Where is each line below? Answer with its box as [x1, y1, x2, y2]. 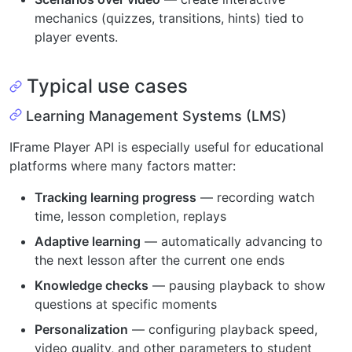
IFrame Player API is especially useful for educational [9, 138, 324, 155]
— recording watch [196, 189, 314, 205]
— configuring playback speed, [128, 321, 317, 337]
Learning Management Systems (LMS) [25, 107, 287, 124]
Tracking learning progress [35, 189, 196, 205]
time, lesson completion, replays [35, 207, 226, 224]
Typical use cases [27, 74, 188, 97]
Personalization [35, 321, 128, 337]
